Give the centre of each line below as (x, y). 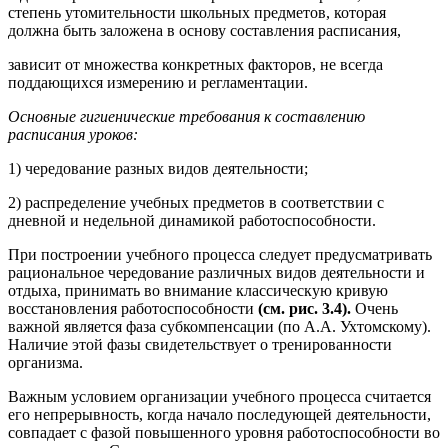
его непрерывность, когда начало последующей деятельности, (219, 414)
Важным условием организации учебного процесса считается (219, 396)
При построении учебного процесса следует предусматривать (220, 254)
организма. (45, 362)
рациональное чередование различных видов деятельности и (216, 272)
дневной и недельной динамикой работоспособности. (192, 220)
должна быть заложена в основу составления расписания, (204, 30)
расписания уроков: (73, 134)
